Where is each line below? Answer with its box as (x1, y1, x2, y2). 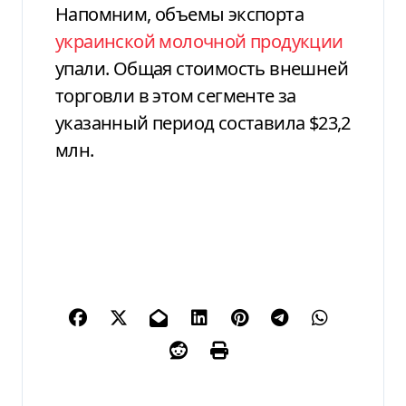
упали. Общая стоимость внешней (55, 55, 348, 81)
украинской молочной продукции (55, 28, 343, 53)
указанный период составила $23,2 (55, 110, 351, 135)
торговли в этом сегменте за (55, 82, 296, 108)
